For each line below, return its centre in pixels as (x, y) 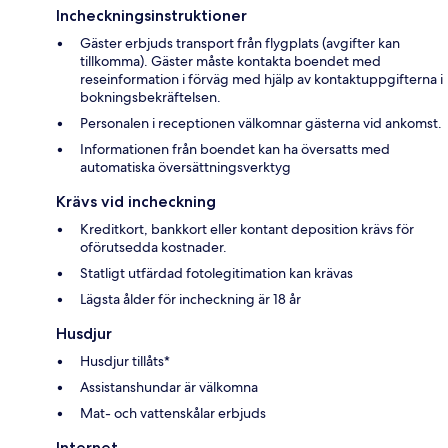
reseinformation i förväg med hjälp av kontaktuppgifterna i (261, 78)
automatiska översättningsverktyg (185, 166)
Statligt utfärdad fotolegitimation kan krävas (216, 272)
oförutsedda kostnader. (153, 246)
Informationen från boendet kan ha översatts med (235, 148)
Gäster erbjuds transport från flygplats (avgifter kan (240, 42)
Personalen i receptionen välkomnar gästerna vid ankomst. (261, 122)
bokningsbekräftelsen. (150, 96)
